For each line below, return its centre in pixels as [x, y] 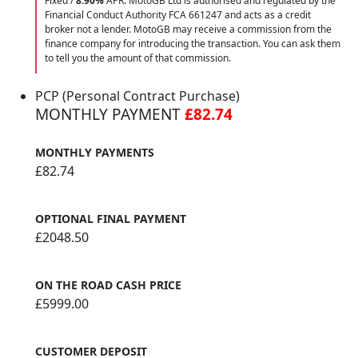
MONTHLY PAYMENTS [95, 153]
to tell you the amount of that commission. [138, 58]
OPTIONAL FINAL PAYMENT [111, 219]
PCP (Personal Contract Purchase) [137, 96]
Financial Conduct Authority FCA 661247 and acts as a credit [178, 15]
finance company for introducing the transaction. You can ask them [193, 44]
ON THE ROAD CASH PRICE [108, 285]
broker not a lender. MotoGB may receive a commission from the [188, 30]
